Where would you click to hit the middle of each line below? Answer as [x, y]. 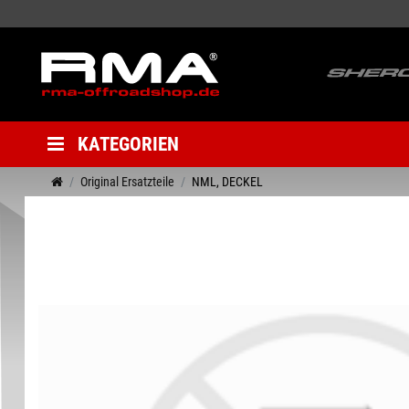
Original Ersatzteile [127, 181]
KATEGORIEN [128, 144]
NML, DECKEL [227, 181]
